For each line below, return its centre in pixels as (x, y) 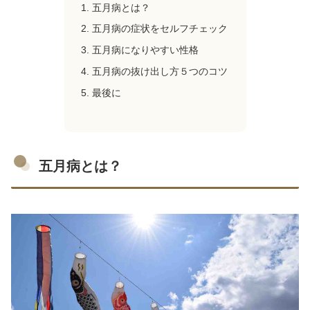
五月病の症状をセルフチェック (159, 29)
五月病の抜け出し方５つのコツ (159, 72)
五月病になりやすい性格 (145, 50)
